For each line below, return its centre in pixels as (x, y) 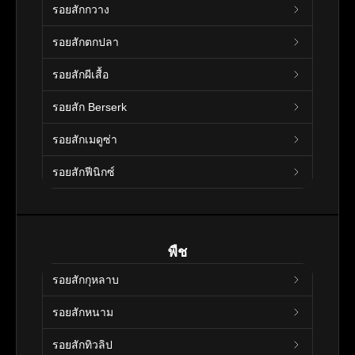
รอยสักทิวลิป (82, 344)
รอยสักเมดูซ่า (85, 139)
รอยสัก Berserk (90, 107)
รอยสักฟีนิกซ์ (84, 172)
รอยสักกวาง (81, 9)
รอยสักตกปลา (86, 42)
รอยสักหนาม (83, 312)
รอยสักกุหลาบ (86, 279)
